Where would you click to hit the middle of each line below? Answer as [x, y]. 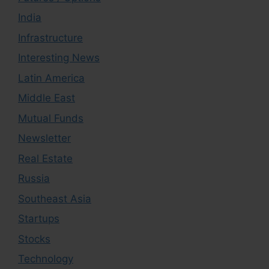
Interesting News [59, 58]
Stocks [34, 239]
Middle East [47, 98]
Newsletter [44, 138]
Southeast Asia [55, 198]
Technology [46, 259]
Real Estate [45, 158]
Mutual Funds [51, 118]
